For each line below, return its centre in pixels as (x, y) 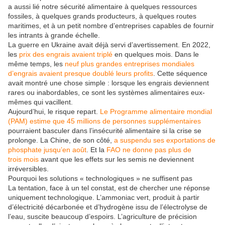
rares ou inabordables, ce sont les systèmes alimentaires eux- (106, 92)
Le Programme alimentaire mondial (156, 111)
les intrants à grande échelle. (54, 35)
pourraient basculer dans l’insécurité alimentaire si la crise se (105, 130)
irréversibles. (28, 168)
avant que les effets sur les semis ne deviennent (116, 159)
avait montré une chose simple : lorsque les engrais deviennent (108, 83)
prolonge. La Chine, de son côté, (61, 140)
